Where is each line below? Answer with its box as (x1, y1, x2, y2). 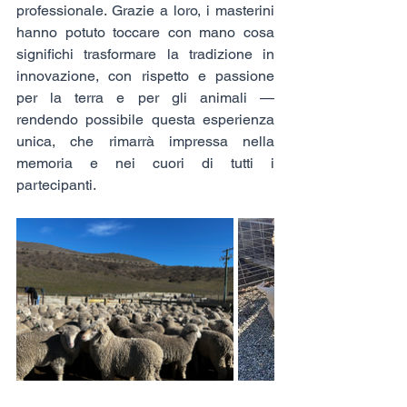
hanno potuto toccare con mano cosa (16, 23, 274, 41)
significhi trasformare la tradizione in (16, 45, 274, 63)
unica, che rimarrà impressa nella (16, 132, 274, 150)
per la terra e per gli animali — (16, 88, 274, 106)
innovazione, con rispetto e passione (16, 66, 274, 84)
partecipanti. (16, 175, 96, 194)
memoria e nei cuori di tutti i (16, 154, 274, 172)
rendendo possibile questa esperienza (16, 110, 274, 128)
